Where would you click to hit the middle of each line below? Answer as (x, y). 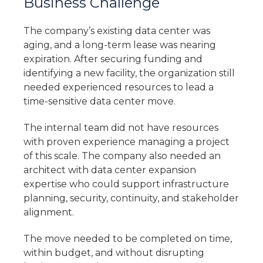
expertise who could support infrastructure (126, 184)
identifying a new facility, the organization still (129, 73)
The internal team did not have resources (121, 128)
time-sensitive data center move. (100, 102)
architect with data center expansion (110, 170)
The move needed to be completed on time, (128, 238)
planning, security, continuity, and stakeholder (131, 198)
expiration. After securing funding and (113, 59)
